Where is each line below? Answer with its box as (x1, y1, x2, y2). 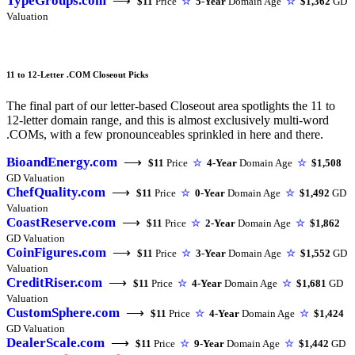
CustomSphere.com (6, 305, 120, 320)
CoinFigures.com (6, 245, 106, 260)
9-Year (194, 338, 224, 349)
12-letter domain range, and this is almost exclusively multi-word (6, 113, 329, 127)
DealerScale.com (6, 335, 105, 350)
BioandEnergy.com (6, 155, 117, 170)
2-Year (205, 217, 235, 229)
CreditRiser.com (6, 275, 102, 290)
